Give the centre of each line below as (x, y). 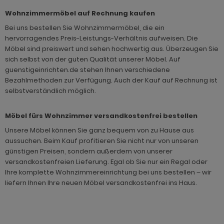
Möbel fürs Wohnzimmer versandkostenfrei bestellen (101, 116)
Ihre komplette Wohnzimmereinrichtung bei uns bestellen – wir (108, 172)
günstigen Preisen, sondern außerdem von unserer (89, 151)
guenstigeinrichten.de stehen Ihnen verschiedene (87, 70)
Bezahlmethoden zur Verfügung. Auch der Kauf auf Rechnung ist (111, 80)
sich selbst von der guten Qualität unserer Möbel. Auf (93, 59)
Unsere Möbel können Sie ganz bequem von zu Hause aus (99, 130)
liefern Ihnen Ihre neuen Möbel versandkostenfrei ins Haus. (101, 183)
